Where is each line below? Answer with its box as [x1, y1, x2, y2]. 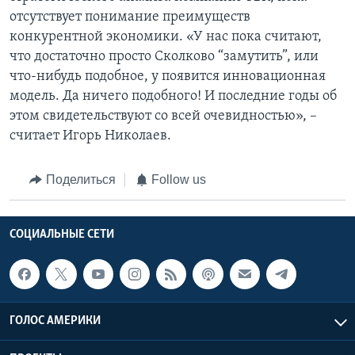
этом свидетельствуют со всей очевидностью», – [10, 109, 317, 124]
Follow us [151, 173, 206, 187]
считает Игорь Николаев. [10, 128, 171, 144]
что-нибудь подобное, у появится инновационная [10, 69, 326, 85]
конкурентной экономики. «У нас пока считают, [10, 29, 322, 45]
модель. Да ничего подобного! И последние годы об [10, 89, 337, 105]
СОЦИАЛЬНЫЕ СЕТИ [10, 227, 114, 241]
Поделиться [45, 173, 116, 187]
